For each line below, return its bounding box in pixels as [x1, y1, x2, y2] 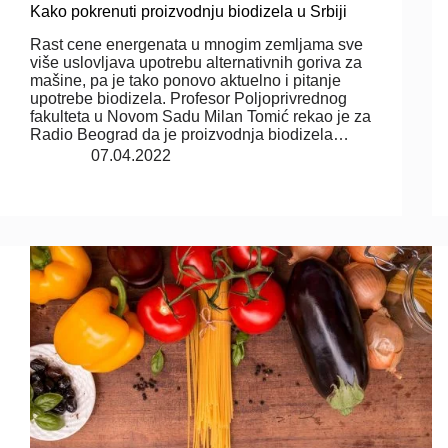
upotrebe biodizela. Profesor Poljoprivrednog [30, 89, 347, 107]
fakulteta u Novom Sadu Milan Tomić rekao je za [30, 107, 371, 125]
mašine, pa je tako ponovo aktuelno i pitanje [30, 71, 341, 89]
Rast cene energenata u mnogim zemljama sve [30, 35, 363, 53]
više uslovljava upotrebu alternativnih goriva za [30, 53, 362, 71]
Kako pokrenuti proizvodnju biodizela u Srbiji [30, 2, 347, 20]
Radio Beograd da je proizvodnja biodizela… [30, 125, 349, 143]
